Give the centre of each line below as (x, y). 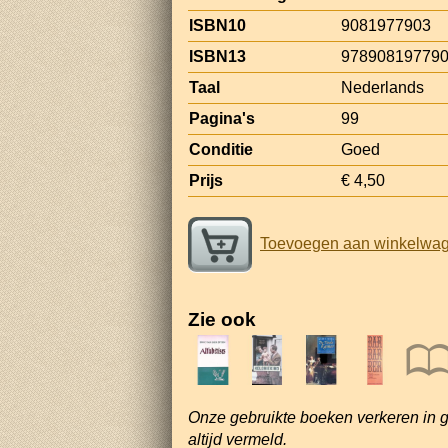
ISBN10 (217, 25)
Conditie (221, 149)
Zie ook (222, 319)
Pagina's (222, 118)
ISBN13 (217, 56)
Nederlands (382, 87)
